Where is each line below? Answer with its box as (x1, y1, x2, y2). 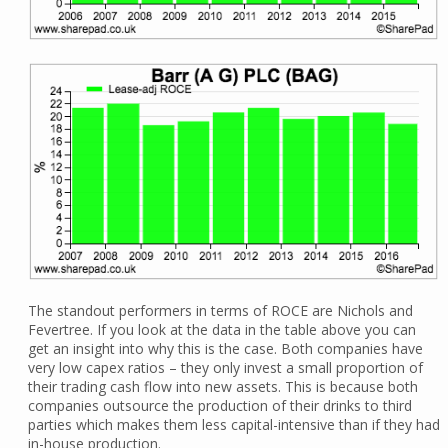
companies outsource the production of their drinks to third (27, 396, 412, 416)
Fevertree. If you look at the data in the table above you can (27, 320, 416, 340)
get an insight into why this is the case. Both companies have (27, 339, 423, 359)
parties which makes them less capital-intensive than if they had (27, 415, 440, 435)
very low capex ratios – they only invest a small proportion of (27, 358, 423, 378)
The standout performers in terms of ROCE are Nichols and (27, 301, 413, 321)
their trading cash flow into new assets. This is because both (27, 377, 418, 397)
